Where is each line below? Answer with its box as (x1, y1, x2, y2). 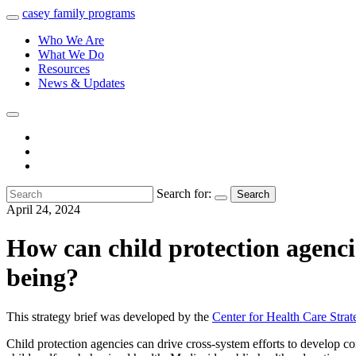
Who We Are (38, 33, 104, 47)
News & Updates (38, 76, 125, 90)
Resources (38, 62, 90, 75)
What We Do (38, 48, 104, 61)
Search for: (157, 187, 211, 200)
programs (88, 6, 135, 20)
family (53, 6, 85, 20)
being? (6, 263, 79, 292)
